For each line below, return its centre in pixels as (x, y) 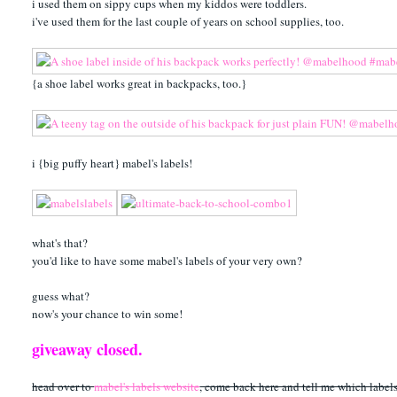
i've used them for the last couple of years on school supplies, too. (188, 21)
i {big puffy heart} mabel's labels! (113, 163)
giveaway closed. (88, 349)
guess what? (61, 296)
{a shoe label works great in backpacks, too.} (140, 83)
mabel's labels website (147, 386)
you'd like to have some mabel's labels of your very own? (167, 260)
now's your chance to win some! (108, 313)
